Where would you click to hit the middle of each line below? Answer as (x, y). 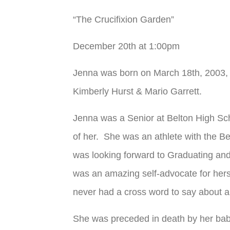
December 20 (101, 46)
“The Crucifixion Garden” (123, 19)
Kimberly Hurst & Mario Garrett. (139, 91)
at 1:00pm (158, 46)
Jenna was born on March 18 (132, 73)
